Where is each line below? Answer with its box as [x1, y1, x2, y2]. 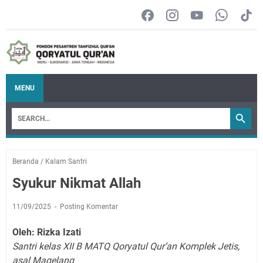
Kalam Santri [45, 157, 87, 166]
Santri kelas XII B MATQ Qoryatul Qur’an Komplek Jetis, [12, 240, 240, 252]
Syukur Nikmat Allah [12, 174, 141, 191]
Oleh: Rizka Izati [12, 226, 81, 238]
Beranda [12, 157, 39, 166]
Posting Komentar [60, 202, 118, 211]
